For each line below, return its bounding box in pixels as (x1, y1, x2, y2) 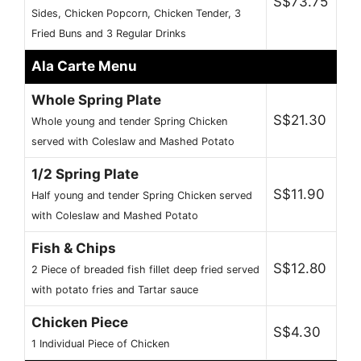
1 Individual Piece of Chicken (31, 338, 169, 351)
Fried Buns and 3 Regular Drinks (31, 27, 186, 40)
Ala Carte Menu (31, 58, 137, 75)
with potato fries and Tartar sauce (31, 284, 198, 297)
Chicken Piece (31, 314, 128, 331)
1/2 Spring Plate (31, 166, 139, 183)
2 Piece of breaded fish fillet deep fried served (31, 263, 259, 276)
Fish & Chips (31, 240, 116, 257)
